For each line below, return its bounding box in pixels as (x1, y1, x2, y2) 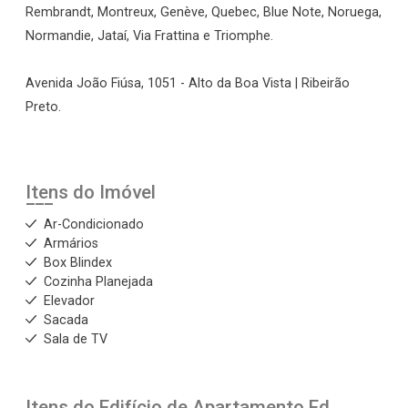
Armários (44, 235, 98, 251)
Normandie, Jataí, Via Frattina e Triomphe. (25, 27, 273, 44)
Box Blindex (44, 254, 112, 270)
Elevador (44, 292, 95, 309)
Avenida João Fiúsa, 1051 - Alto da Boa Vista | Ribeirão (25, 75, 350, 91)
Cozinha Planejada (44, 273, 153, 290)
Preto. (25, 98, 61, 115)
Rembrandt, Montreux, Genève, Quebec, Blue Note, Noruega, (25, 4, 382, 20)
